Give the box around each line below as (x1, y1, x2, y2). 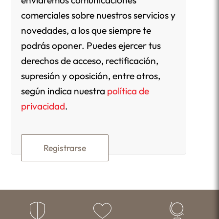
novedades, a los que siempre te (21, 24, 152, 37)
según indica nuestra (21, 85, 108, 97)
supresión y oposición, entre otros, (21, 70, 161, 82)
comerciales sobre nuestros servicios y (21, 9, 176, 22)
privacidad (21, 100, 66, 112)
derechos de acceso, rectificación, (21, 55, 159, 67)
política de (107, 85, 150, 97)
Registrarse (44, 142, 87, 154)
